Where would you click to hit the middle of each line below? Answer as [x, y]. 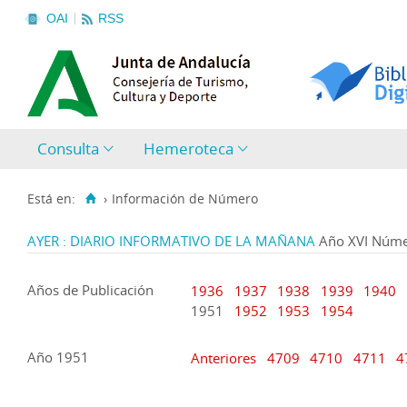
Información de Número [184, 199]
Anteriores [225, 357]
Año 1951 [58, 357]
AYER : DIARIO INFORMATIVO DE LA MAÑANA [171, 240]
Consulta [69, 148]
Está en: [51, 199]
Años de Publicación [90, 289]
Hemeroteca [189, 148]
